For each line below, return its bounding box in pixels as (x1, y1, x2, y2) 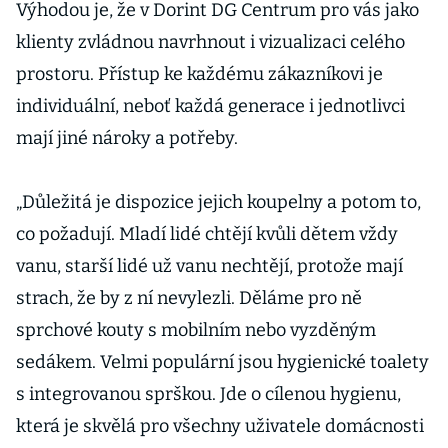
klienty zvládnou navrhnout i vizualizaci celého (16, 31, 405, 53)
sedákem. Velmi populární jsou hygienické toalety (16, 351, 429, 373)
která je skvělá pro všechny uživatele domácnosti (16, 415, 424, 437)
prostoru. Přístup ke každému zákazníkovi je (16, 63, 383, 85)
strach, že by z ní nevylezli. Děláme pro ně (16, 287, 362, 309)
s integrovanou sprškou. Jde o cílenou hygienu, (16, 383, 401, 405)
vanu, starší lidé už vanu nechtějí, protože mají (16, 255, 403, 277)
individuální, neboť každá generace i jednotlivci (16, 95, 405, 117)
